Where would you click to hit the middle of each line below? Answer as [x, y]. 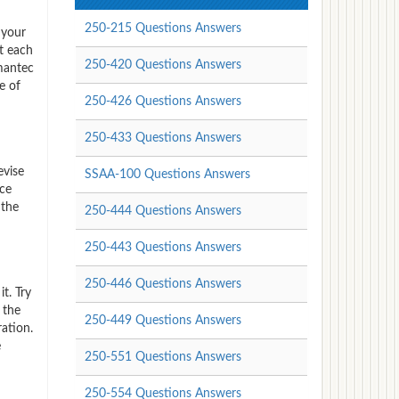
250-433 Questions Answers [163, 138]
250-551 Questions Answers [163, 357]
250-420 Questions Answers [163, 65]
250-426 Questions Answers [163, 101]
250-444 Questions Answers [163, 211]
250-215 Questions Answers [163, 28]
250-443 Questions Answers [163, 247]
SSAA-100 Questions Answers [167, 174]
